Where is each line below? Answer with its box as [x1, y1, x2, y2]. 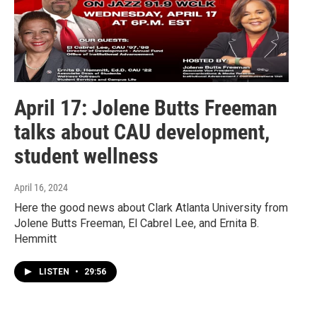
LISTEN [39, 267, 71, 277]
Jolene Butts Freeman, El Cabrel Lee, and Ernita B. [14, 217, 259, 231]
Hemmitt [14, 232, 57, 246]
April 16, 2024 [14, 182, 68, 194]
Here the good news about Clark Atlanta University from [14, 201, 288, 215]
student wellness [14, 144, 158, 169]
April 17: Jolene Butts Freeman [14, 96, 277, 121]
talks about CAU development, [14, 120, 270, 145]
